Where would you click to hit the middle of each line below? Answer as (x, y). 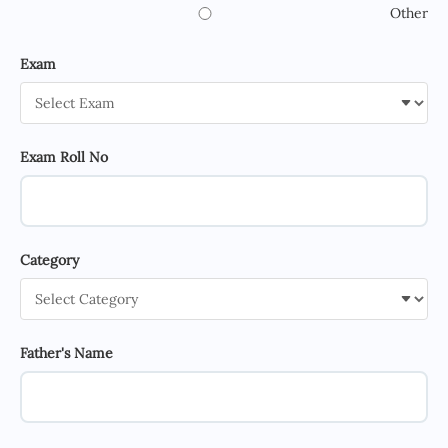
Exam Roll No (64, 157)
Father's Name (66, 353)
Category (49, 260)
